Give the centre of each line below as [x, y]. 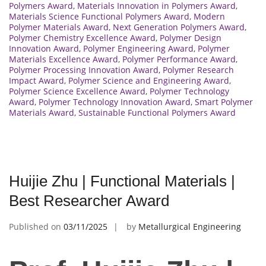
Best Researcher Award [89, 200]
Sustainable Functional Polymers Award [157, 112]
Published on [36, 226]
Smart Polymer [224, 102]
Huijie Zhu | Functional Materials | [122, 181]
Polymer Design [191, 37]
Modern [209, 16]
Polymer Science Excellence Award [77, 91]
